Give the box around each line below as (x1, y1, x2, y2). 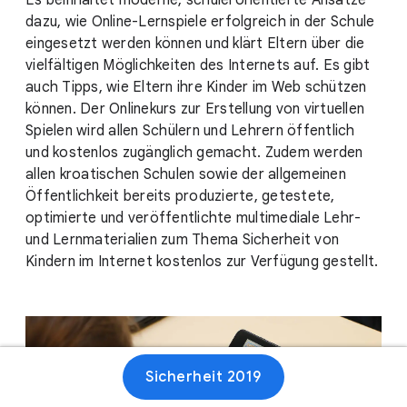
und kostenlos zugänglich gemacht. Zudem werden (25, 144, 363, 162)
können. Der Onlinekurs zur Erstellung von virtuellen (25, 100, 364, 118)
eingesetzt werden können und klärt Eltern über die (25, 35, 365, 53)
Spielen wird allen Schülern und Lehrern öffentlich (25, 122, 355, 140)
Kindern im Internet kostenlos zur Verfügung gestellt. (25, 253, 379, 271)
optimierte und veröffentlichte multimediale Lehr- (25, 209, 362, 227)
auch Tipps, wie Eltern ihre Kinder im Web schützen (25, 78, 367, 96)
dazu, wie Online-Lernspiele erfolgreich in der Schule (25, 13, 375, 31)
